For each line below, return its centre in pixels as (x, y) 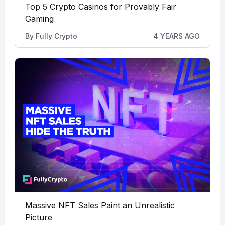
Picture (38, 217)
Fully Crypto (56, 36)
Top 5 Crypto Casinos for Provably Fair (100, 7)
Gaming (39, 19)
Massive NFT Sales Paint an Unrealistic (100, 205)
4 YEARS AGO (177, 36)
